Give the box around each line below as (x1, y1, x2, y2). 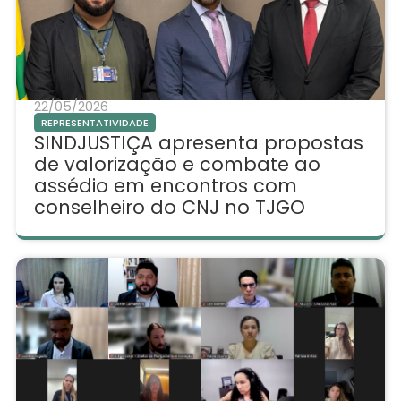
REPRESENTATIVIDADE (40, 115, 149, 131)
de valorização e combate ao (33, 151, 320, 178)
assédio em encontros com (33, 173, 297, 200)
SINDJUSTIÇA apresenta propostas (33, 130, 363, 157)
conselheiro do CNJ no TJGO (33, 194, 305, 221)
